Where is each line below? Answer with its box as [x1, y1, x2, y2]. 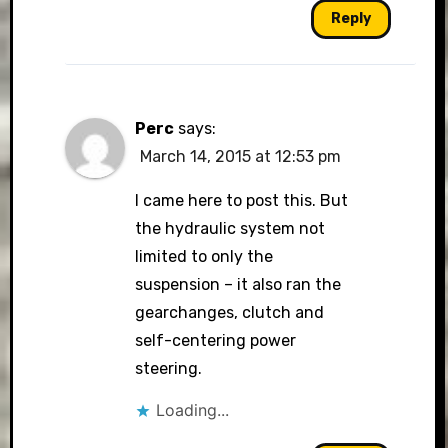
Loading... [155, 400, 229, 420]
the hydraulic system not [134, 219, 325, 238]
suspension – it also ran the [134, 275, 341, 294]
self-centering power [134, 331, 296, 350]
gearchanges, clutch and [134, 303, 324, 322]
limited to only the [134, 247, 273, 266]
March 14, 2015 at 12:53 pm [139, 147, 341, 166]
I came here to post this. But [134, 191, 348, 210]
